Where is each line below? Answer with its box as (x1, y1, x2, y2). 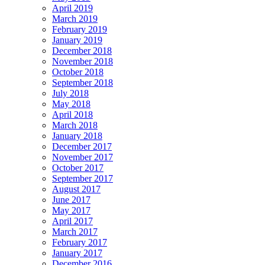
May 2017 (52, 205, 91, 216)
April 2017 (52, 216, 93, 227)
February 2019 (52, 24, 107, 35)
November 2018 (52, 56, 113, 67)
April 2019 (52, 3, 93, 14)
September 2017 (52, 173, 113, 184)
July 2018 (52, 88, 89, 99)
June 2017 (52, 195, 91, 205)
